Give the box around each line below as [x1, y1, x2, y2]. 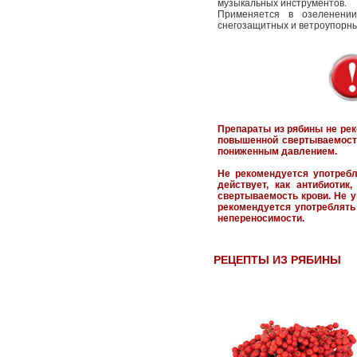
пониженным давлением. [218, 146, 337, 157]
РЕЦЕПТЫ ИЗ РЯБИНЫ [214, 253, 341, 266]
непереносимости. [218, 213, 304, 224]
